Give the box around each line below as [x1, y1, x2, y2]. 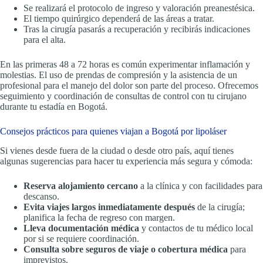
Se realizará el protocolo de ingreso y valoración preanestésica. [23, 3, 255, 14]
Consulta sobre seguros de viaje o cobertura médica [23, 244, 228, 254]
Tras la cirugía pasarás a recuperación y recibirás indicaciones [23, 24, 250, 35]
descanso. [23, 191, 59, 201]
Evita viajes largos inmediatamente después [23, 201, 195, 212]
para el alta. [23, 35, 66, 45]
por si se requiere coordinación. [23, 233, 139, 244]
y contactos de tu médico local [139, 222, 253, 233]
